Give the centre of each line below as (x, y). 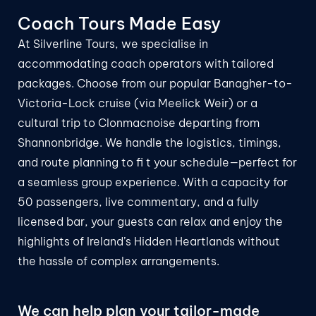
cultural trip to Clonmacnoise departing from (139, 123)
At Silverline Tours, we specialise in (113, 44)
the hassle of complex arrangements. (119, 261)
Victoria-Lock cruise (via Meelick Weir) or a (138, 103)
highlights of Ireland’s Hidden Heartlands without (149, 242)
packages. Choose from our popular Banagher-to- (155, 84)
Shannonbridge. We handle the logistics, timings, (150, 143)
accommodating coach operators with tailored (146, 64)
